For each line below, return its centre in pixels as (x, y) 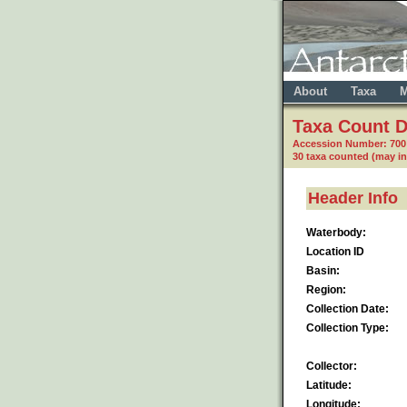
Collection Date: (347, 308)
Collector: (332, 366)
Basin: (323, 270)
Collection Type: (347, 328)
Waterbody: (336, 232)
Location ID (335, 251)
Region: (326, 289)
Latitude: (329, 385)
